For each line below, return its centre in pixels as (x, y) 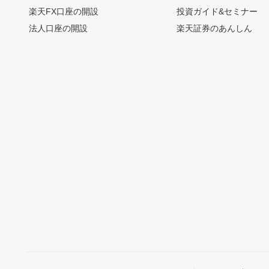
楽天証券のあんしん (215, 29)
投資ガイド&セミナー (217, 12)
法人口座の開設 (58, 29)
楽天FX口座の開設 (64, 12)
